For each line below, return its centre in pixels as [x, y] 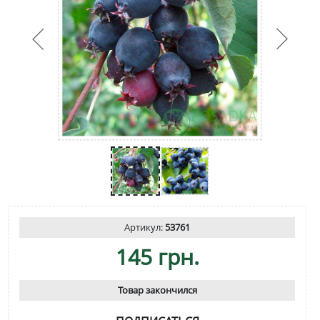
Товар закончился [157, 290]
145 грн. [157, 256]
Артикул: [145, 227]
